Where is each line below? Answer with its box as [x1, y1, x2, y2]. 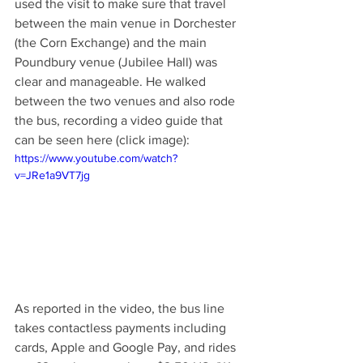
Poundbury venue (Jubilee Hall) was [15, 55, 220, 70]
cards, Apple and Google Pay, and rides [15, 340, 239, 355]
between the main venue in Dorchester [15, 16, 239, 31]
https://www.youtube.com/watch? [15, 152, 177, 165]
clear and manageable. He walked [15, 75, 209, 89]
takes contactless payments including [15, 321, 229, 335]
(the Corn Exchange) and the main [15, 36, 210, 50]
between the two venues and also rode [15, 94, 238, 109]
